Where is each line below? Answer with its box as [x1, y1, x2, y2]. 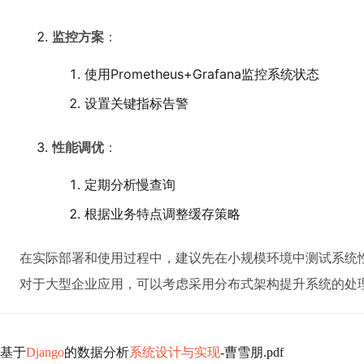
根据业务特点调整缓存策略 [84, 206, 240, 222]
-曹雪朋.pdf [220, 345, 284, 359]
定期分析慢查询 [84, 176, 175, 193]
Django [26, 345, 64, 359]
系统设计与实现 [129, 345, 220, 359]
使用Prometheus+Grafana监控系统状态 [84, 66, 319, 82]
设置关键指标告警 [84, 95, 188, 111]
